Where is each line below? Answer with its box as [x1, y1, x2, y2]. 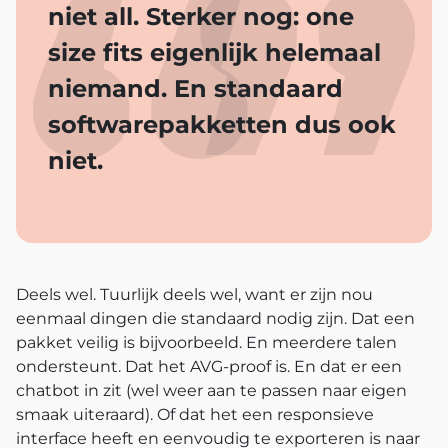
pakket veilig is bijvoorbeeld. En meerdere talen [16, 332, 397, 352]
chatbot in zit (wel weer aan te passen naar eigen [16, 380, 407, 400]
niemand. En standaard [48, 73, 343, 103]
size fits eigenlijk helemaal [48, 37, 381, 67]
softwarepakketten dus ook [48, 109, 396, 139]
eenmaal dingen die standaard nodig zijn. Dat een [16, 308, 415, 328]
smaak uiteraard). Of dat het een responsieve [16, 404, 374, 424]
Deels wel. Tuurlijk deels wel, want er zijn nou [16, 284, 373, 304]
